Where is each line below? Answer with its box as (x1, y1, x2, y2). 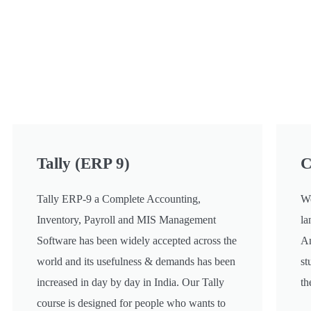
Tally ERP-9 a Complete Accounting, (37, 193, 201, 205)
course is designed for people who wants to (37, 297, 226, 310)
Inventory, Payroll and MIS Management (37, 214, 216, 226)
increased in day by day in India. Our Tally (37, 276, 224, 289)
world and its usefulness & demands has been (37, 255, 235, 268)
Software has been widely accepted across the (37, 235, 237, 247)
